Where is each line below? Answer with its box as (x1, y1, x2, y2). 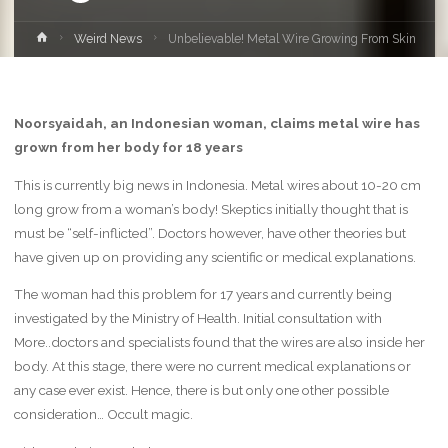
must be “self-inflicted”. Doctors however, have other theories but (13, 224, 406, 241)
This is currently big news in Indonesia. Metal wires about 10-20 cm (13, 176, 421, 193)
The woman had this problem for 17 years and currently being (13, 286, 392, 302)
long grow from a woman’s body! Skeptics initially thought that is (13, 200, 408, 217)
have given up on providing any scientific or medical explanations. (13, 248, 416, 265)
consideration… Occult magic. (13, 406, 193, 422)
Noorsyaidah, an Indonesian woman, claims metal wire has (13, 115, 420, 131)
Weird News (74, 32, 143, 47)
